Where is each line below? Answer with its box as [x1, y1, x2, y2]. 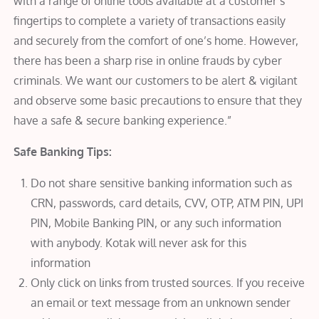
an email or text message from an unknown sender [31, 295, 291, 310]
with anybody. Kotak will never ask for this [31, 235, 247, 250]
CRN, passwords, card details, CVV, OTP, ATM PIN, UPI [31, 195, 304, 210]
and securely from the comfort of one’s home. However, [14, 33, 299, 48]
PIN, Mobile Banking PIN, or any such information [31, 215, 282, 230]
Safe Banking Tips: [14, 144, 113, 159]
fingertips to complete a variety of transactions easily [14, 13, 286, 28]
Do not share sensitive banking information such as [31, 175, 293, 190]
